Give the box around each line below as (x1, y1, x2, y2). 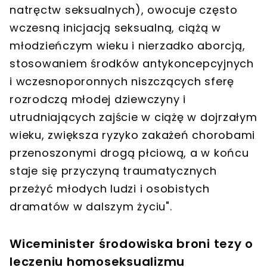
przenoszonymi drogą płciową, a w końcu (10, 145, 249, 160)
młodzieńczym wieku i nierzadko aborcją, (10, 38, 246, 53)
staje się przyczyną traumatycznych (10, 163, 217, 178)
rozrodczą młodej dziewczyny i (10, 91, 186, 107)
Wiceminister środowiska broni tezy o (10, 235, 253, 252)
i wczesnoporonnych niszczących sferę (10, 73, 234, 89)
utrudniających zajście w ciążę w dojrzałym (10, 109, 257, 125)
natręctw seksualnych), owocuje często (10, 2, 238, 17)
